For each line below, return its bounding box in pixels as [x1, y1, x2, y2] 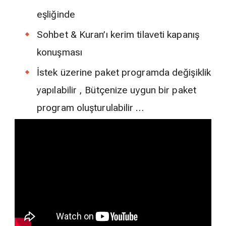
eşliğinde [37, 8, 75, 20]
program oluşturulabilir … [37, 101, 144, 114]
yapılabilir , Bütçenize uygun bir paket [37, 84, 196, 96]
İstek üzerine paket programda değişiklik [37, 66, 211, 78]
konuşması [37, 46, 82, 58]
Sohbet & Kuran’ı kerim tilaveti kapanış [37, 28, 199, 40]
